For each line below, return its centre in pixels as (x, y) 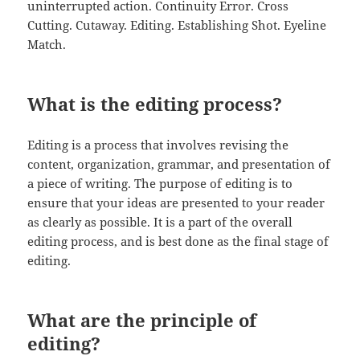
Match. (47, 44)
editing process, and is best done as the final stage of (178, 241)
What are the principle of (142, 319)
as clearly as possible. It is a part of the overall (160, 221)
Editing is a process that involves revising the (158, 144)
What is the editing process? (155, 103)
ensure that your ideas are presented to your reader (176, 202)
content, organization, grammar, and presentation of (179, 164)
